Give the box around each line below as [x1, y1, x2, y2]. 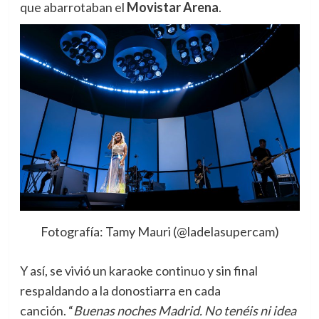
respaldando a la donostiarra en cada [19, 282, 221, 298]
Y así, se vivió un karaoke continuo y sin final [19, 262, 258, 278]
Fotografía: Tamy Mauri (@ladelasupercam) [40, 223, 279, 239]
